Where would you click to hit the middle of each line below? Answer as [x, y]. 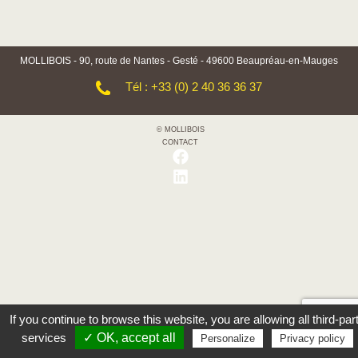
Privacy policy [312, 338]
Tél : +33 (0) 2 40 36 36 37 [194, 87]
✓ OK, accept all [129, 338]
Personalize [227, 338]
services [45, 338]
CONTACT [180, 142]
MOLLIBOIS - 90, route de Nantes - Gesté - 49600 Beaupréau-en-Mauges [179, 61]
